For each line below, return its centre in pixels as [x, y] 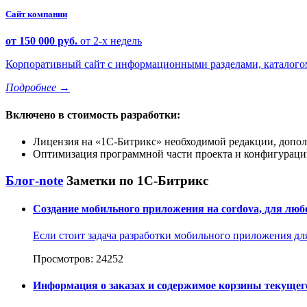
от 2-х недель [111, 41]
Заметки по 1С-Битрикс [137, 180]
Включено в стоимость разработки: [93, 114]
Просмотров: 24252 [78, 259]
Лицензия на [64, 141]
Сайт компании [36, 14]
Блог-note [34, 180]
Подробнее [32, 88]
